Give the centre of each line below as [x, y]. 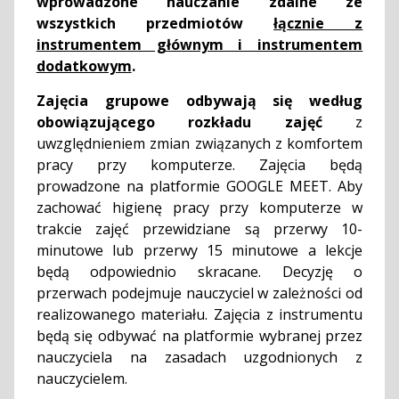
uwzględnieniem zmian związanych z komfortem [199, 144]
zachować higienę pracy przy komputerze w [199, 208]
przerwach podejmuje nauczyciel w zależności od [199, 293]
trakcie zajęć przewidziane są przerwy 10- [199, 229]
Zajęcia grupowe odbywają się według [199, 101]
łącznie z [318, 24]
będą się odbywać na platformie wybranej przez [199, 336]
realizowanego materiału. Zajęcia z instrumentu [199, 315]
